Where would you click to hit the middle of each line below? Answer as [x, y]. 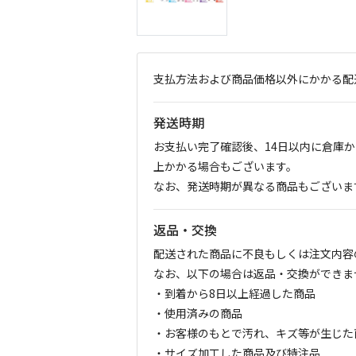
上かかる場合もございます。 [225, 166]
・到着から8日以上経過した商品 [234, 293]
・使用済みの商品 [198, 313]
